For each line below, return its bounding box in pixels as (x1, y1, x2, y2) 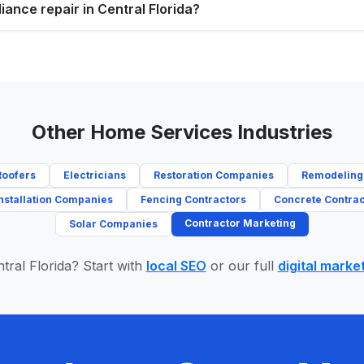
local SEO (145, 258, 206, 274)
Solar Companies (69, 218, 158, 230)
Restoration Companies (154, 169, 274, 181)
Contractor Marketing (184, 217, 296, 229)
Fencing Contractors (141, 193, 246, 206)
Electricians (63, 169, 126, 181)
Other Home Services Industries (32, 120, 332, 144)
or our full (206, 258, 278, 274)
